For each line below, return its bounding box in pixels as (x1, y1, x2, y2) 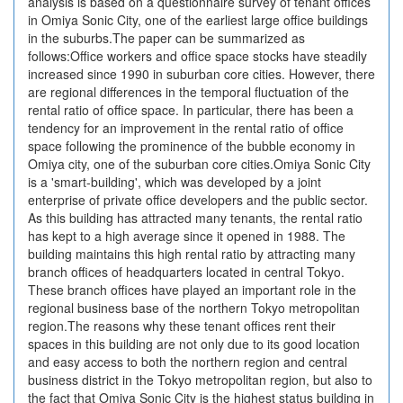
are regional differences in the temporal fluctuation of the (28, 83, 349, 101)
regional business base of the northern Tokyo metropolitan (28, 299, 360, 317)
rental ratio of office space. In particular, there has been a (28, 101, 354, 119)
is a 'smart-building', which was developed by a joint (28, 173, 321, 191)
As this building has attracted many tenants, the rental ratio (28, 209, 363, 227)
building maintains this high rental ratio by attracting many (28, 245, 355, 263)
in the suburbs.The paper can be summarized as (28, 29, 305, 47)
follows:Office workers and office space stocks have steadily (28, 47, 367, 65)
